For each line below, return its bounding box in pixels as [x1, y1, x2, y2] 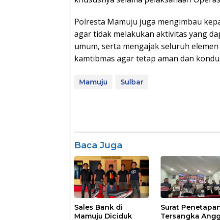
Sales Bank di [74, 203, 123, 212]
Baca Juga [74, 140, 122, 151]
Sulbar [120, 78, 143, 87]
